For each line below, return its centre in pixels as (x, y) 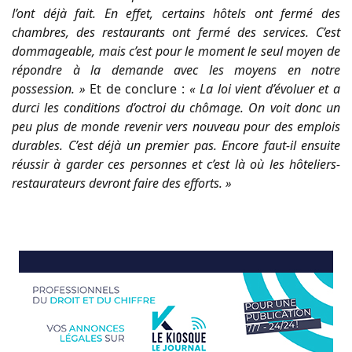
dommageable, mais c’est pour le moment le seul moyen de (176, 51)
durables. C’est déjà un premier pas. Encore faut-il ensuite (176, 145)
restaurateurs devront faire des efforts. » (122, 183)
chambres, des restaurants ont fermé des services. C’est (176, 32)
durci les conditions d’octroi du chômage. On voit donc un (176, 107)
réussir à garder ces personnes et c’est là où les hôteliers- (176, 164)
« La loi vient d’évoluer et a (265, 88)
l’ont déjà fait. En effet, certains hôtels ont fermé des (176, 13)
